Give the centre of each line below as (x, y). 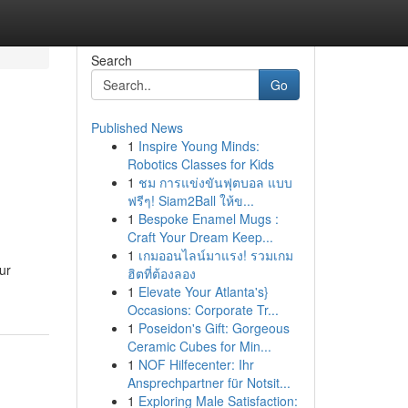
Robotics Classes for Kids (200, 164)
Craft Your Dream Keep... (200, 237)
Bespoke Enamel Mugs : (208, 219)
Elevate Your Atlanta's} (203, 291)
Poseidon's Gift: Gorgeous (214, 328)
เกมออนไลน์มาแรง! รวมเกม (215, 255)
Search (111, 60)
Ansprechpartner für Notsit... (209, 382)
